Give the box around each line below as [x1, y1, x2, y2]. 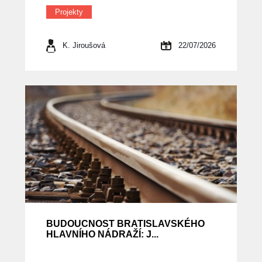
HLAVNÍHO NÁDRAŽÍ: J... [46, 229, 158, 240]
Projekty [54, 8, 83, 17]
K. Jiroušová [62, 41, 105, 50]
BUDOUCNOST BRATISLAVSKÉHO [46, 219, 205, 229]
